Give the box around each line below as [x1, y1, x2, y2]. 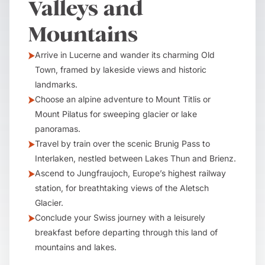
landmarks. [35, 79, 77, 89]
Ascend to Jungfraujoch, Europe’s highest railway [35, 168, 226, 178]
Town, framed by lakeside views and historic [35, 64, 206, 75]
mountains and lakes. [35, 242, 117, 252]
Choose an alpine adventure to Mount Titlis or [35, 94, 211, 104]
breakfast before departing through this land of [35, 227, 218, 237]
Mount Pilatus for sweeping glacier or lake [35, 109, 197, 119]
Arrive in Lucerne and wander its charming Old [35, 50, 215, 60]
